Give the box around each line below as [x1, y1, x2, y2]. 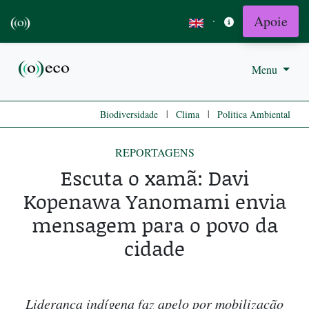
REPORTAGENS [114, 145, 195, 160]
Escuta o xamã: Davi [60, 163, 249, 192]
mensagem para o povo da [31, 210, 278, 239]
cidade [124, 234, 185, 263]
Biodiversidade [100, 108, 158, 121]
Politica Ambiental [217, 108, 290, 121]
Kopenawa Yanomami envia [23, 187, 286, 216]
